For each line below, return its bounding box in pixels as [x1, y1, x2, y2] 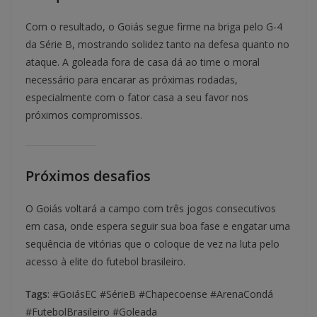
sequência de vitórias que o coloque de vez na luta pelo [25, 236, 279, 250]
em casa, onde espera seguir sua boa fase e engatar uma [25, 219, 290, 233]
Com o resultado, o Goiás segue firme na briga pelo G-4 [25, 19, 282, 33]
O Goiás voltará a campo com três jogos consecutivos [25, 201, 276, 215]
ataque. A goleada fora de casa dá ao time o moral [25, 54, 260, 69]
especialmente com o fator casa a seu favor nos [25, 90, 248, 104]
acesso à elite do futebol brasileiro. [25, 254, 185, 268]
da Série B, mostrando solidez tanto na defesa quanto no [25, 37, 289, 51]
